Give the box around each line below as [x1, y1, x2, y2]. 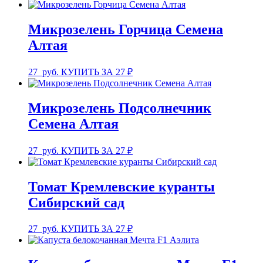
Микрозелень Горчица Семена [28, 21, 223, 37]
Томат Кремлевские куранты [28, 178, 215, 194]
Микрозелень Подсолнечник [28, 100, 211, 116]
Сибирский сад [28, 194, 124, 210]
